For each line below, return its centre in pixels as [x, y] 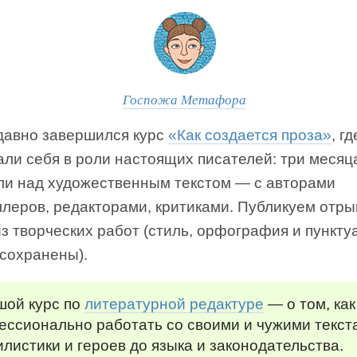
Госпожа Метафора [184, 99]
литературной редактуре [174, 304]
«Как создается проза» [250, 135]
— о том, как [310, 304]
